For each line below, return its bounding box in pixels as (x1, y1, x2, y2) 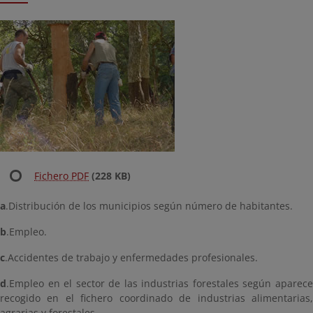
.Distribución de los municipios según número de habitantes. (6, 199, 293, 212)
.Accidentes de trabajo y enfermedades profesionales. (5, 251, 258, 264)
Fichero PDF (34, 169, 89, 182)
